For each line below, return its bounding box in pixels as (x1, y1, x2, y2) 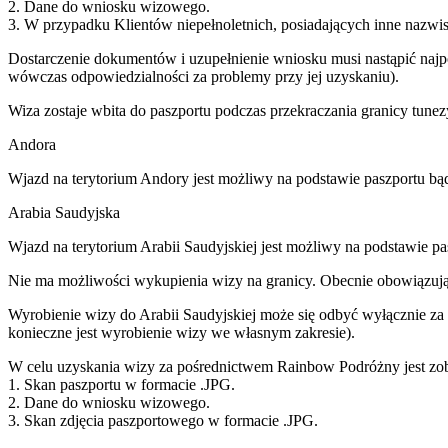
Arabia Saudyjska (8, 203, 120, 221)
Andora (8, 135, 56, 153)
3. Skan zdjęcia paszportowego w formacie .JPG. (8, 411, 318, 429)
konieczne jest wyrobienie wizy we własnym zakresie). (8, 323, 359, 341)
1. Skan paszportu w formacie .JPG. (8, 375, 235, 393)
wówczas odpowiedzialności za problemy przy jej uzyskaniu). (8, 67, 399, 85)
